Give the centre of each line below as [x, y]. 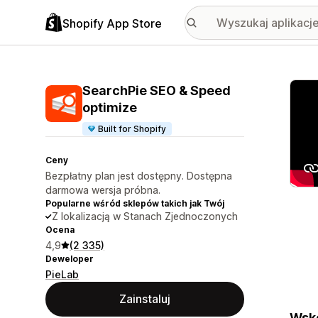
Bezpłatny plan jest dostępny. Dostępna [139, 176]
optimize [110, 108]
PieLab [62, 274]
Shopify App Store [112, 23]
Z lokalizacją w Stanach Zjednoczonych [145, 216]
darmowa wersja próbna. [103, 190]
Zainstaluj [145, 299]
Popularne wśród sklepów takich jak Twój [135, 203]
